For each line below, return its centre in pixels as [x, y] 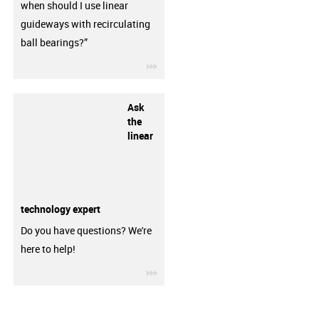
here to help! [48, 249]
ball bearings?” [54, 42]
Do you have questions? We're [86, 230]
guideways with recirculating [85, 24]
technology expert [60, 209]
